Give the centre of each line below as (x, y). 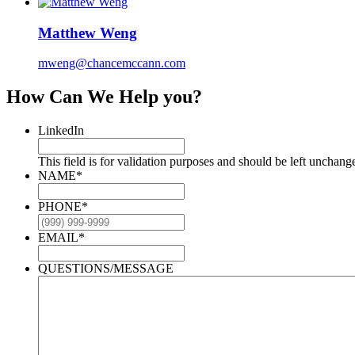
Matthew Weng (88, 32)
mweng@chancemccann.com (112, 63)
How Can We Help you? (104, 97)
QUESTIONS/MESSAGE (106, 269)
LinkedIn (61, 131)
